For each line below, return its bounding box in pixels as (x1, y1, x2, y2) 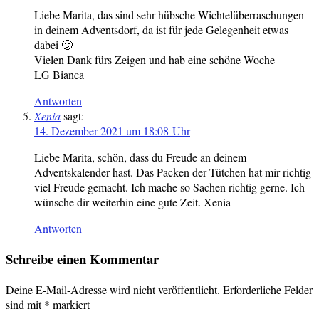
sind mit (6, 296, 44, 312)
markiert (50, 296, 90, 312)
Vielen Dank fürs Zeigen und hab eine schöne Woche (34, 52, 275, 68)
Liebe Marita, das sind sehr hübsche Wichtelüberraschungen (34, 7, 304, 23)
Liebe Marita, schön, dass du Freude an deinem (34, 150, 246, 165)
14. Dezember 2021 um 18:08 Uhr (34, 123, 190, 139)
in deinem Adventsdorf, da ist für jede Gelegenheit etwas (34, 22, 288, 38)
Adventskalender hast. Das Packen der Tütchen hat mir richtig (34, 164, 311, 180)
